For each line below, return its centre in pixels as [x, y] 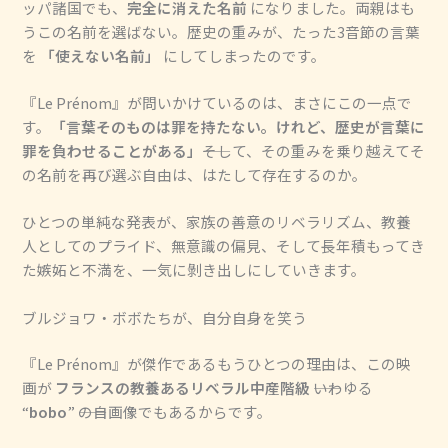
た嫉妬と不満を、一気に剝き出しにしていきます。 [194, 270]
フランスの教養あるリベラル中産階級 [183, 387]
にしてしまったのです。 [243, 55]
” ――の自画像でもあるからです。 [170, 411]
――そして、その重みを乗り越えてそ [314, 151]
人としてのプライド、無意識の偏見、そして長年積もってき [224, 246]
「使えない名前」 [100, 55]
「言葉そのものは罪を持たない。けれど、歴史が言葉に [238, 127]
